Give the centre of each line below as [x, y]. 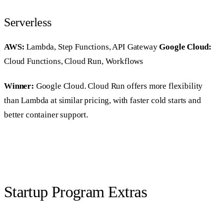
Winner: [19, 86]
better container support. [46, 115]
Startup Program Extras [75, 192]
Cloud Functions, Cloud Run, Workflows [74, 61]
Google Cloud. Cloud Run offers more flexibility [118, 86]
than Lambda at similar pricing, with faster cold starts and [103, 101]
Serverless [28, 22]
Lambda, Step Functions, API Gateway [92, 47]
